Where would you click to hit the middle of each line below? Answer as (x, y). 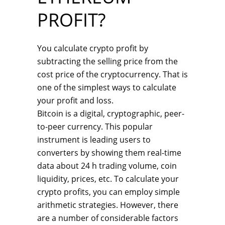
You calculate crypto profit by (93, 48)
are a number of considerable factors (108, 218)
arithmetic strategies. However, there (108, 205)
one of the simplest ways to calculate (107, 87)
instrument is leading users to (94, 140)
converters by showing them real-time (109, 153)
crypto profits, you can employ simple (108, 192)
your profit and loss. (75, 100)
